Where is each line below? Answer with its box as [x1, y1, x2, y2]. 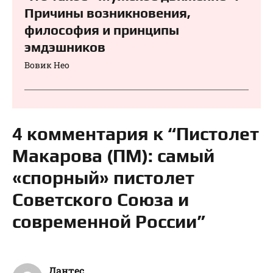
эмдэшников [24, 39, 105, 55]
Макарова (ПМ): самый [12, 145, 214, 167]
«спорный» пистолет [12, 167, 194, 189]
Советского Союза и [12, 189, 189, 211]
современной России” [12, 211, 205, 233]
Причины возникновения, [24, 5, 191, 21]
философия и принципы [24, 22, 179, 38]
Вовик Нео [24, 59, 69, 71]
